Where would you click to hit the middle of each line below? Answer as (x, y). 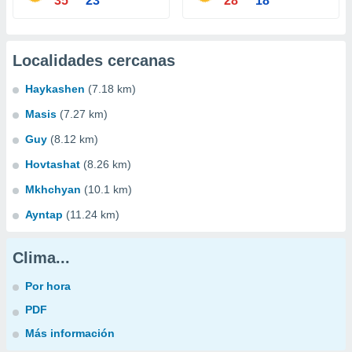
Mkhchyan (53, 189)
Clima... (41, 258)
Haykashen (55, 89)
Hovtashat (53, 164)
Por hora (48, 286)
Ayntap (44, 214)
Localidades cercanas (94, 60)
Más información (70, 333)
